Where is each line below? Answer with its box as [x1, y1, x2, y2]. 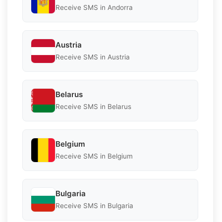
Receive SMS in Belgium [55, 152, 133, 161]
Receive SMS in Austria [55, 53, 130, 61]
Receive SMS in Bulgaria [55, 202, 133, 210]
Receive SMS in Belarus [55, 103, 131, 111]
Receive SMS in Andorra [55, 3, 133, 12]
